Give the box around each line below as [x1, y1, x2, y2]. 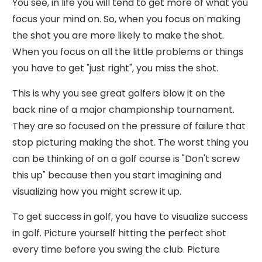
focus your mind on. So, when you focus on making [12, 12, 240, 26]
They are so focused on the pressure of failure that [12, 119, 246, 133]
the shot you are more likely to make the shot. [12, 29, 224, 42]
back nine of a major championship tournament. [12, 103, 235, 116]
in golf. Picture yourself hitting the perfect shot [12, 226, 226, 240]
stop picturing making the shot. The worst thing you [12, 136, 249, 149]
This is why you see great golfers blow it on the [12, 87, 225, 100]
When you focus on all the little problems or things [12, 45, 243, 58]
